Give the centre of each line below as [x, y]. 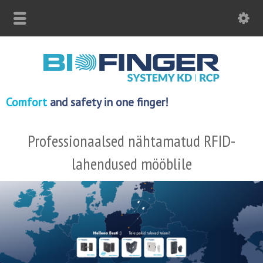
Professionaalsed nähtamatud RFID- [131, 141]
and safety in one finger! [108, 102]
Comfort [26, 102]
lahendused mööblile [131, 163]
